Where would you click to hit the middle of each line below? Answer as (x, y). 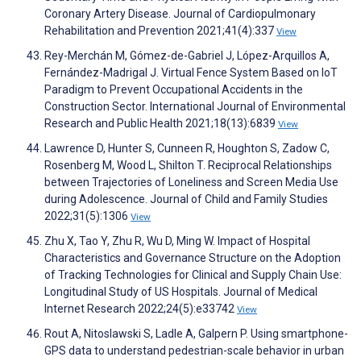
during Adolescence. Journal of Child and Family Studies (186, 199)
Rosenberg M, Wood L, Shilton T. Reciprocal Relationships (188, 166)
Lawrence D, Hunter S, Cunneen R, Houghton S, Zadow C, (187, 149)
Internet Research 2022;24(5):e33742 (141, 309)
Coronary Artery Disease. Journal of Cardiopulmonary (180, 14)
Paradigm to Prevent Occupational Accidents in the (174, 90)
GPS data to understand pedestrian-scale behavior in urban (194, 351)
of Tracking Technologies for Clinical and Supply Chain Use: (193, 275)
